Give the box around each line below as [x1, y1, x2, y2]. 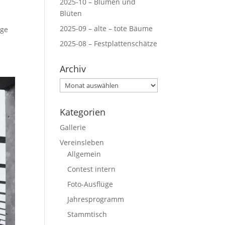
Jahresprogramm [67, 194, 125, 204]
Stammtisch [67, 209, 107, 219]
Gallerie [60, 123, 86, 133]
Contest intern [67, 164, 116, 174]
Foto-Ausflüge [67, 179, 114, 189]
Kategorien [60, 106, 106, 119]
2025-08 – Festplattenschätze [60, 39, 158, 49]
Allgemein [67, 149, 101, 159]
